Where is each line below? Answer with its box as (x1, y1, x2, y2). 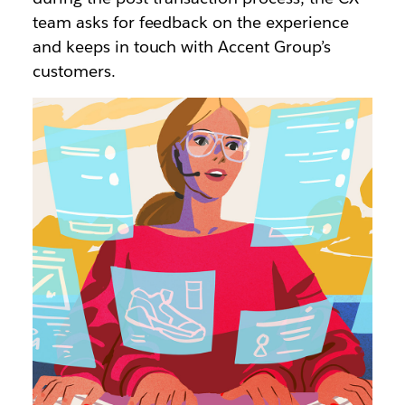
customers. (32, 60, 116, 81)
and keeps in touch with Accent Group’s (32, 35, 332, 57)
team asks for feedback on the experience (32, 11, 349, 33)
